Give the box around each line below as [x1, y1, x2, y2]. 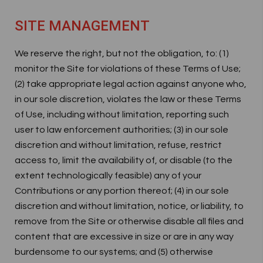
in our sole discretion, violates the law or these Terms [15, 95, 241, 104]
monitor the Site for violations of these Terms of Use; [15, 64, 241, 73]
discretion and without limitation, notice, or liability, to [15, 201, 244, 211]
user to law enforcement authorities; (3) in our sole [15, 125, 228, 134]
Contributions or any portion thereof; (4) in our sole [15, 186, 229, 195]
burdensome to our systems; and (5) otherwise [15, 247, 213, 257]
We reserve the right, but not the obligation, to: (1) [15, 49, 229, 58]
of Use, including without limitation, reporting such [15, 110, 229, 119]
